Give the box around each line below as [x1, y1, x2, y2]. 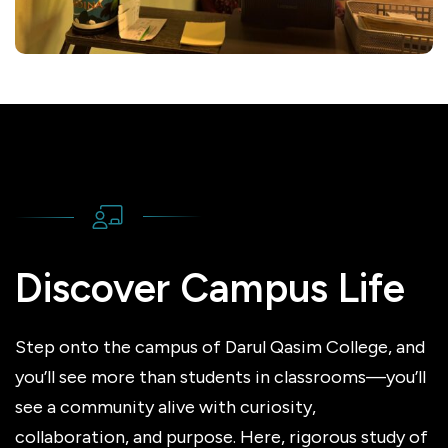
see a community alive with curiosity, [15, 395, 316, 418]
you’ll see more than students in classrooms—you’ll [15, 365, 426, 388]
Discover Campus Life [15, 263, 405, 312]
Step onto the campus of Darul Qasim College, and [15, 335, 425, 358]
